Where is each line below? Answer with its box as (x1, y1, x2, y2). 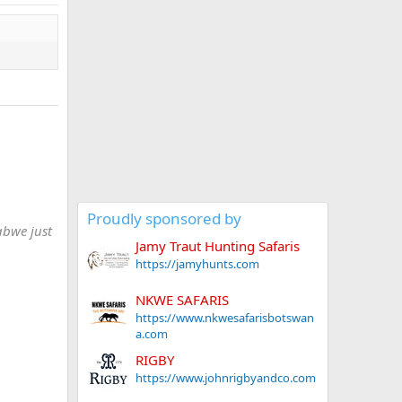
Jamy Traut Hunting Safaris (135, 237, 300, 256)
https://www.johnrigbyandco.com (135, 369, 316, 386)
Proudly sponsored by (87, 208, 241, 229)
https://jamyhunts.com (135, 256, 259, 273)
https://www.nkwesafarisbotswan (135, 310, 314, 327)
